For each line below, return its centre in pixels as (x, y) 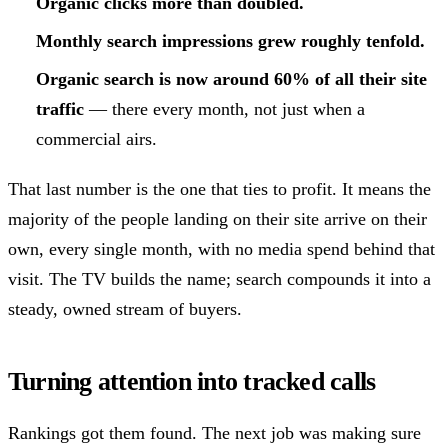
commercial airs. (96, 139)
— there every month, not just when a (224, 109)
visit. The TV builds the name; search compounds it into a (219, 279)
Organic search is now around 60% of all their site (231, 79)
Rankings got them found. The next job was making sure (214, 432)
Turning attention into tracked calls (192, 382)
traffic (59, 109)
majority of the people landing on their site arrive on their (217, 219)
